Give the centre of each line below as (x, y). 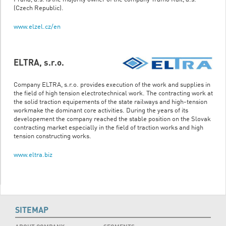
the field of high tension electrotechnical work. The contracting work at (113, 94)
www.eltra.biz (33, 155)
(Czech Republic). (39, 8)
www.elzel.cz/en (37, 27)
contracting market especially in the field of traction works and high (108, 128)
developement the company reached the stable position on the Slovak (112, 119)
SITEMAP (32, 210)
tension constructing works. (52, 136)
